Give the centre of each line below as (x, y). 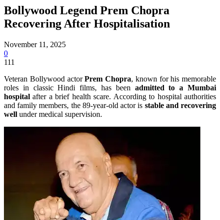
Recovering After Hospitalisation (87, 23)
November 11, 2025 (35, 44)
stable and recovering (180, 105)
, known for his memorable (174, 79)
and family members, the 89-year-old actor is (74, 105)
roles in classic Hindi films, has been (69, 87)
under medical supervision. (60, 114)
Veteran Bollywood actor (44, 79)
